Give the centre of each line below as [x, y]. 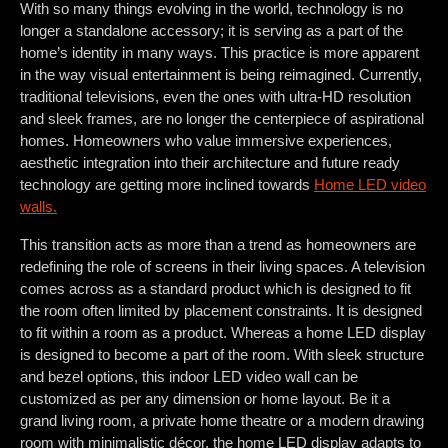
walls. [38, 207]
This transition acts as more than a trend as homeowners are [218, 245]
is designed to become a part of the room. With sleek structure [222, 355]
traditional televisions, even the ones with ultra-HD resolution [215, 97]
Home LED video [370, 185]
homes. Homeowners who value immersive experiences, [206, 141]
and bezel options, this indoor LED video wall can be [189, 377]
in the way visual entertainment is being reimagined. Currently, [221, 75]
